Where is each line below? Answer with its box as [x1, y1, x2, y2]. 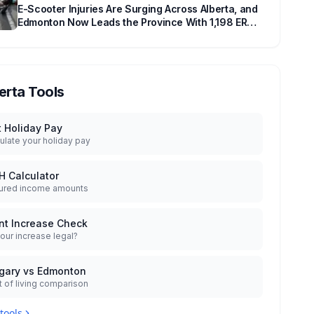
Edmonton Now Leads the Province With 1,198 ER [18, 16, 247, 28]
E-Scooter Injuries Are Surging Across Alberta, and [18, 3, 258, 15]
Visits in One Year [18, 29, 102, 41]
